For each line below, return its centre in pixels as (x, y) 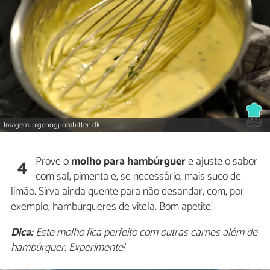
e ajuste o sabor (222, 162)
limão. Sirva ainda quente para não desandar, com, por (127, 192)
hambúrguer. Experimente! (68, 248)
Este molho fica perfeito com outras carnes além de (145, 233)
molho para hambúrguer (129, 162)
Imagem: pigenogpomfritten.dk (52, 125)
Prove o (54, 162)
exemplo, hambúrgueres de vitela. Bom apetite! (112, 207)
